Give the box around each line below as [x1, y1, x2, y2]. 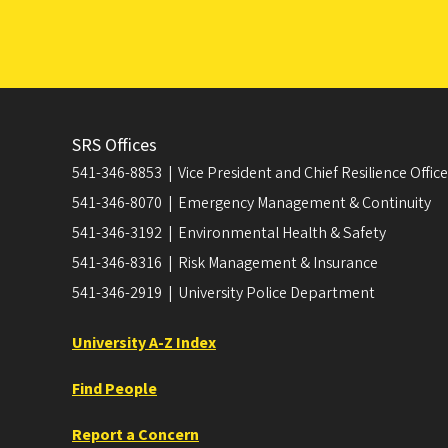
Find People [72, 378, 157, 401]
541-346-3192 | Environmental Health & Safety [72, 222, 386, 245]
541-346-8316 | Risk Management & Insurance [72, 252, 378, 275]
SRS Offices [72, 133, 157, 159]
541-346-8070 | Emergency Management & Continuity [72, 192, 431, 215]
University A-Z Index [72, 332, 216, 355]
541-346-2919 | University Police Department [72, 282, 375, 305]
